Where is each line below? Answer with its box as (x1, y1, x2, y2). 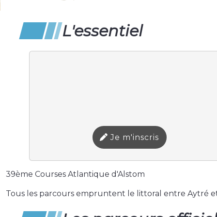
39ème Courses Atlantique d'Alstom (6, 169, 145, 179)
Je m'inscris (108, 132, 159, 142)
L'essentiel (62, 21, 143, 40)
